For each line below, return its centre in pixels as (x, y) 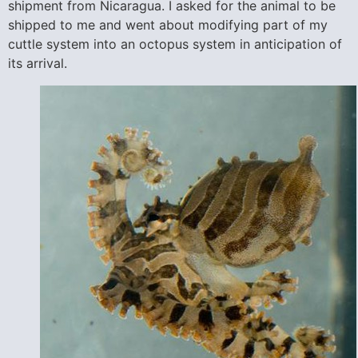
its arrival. (38, 63)
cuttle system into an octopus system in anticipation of (175, 44)
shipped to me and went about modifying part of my (168, 24)
